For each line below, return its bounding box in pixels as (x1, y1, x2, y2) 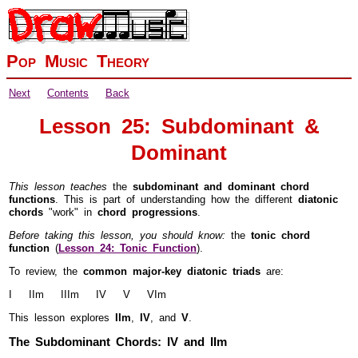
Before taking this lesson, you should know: (9, 228, 225, 239)
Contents (47, 86, 89, 97)
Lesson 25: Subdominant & (38, 113, 320, 134)
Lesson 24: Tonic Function (58, 241, 197, 252)
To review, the (9, 264, 83, 275)
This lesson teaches (9, 179, 107, 190)
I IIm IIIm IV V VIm (9, 287, 166, 298)
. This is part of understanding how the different (55, 192, 298, 203)
